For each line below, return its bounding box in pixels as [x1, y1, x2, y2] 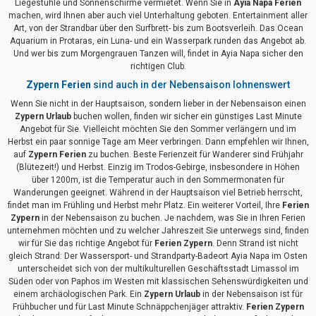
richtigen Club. [130, 61, 186, 72]
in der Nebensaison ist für [200, 289, 303, 300]
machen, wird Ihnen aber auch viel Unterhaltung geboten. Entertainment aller [8, 11, 308, 21]
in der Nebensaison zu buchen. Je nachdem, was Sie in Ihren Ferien [39, 213, 305, 224]
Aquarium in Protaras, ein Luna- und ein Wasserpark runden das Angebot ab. [10, 36, 306, 47]
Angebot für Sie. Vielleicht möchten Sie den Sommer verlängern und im [20, 124, 296, 135]
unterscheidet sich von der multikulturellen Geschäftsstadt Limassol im [17, 264, 299, 274]
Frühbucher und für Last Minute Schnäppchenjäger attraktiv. [12, 302, 246, 312]
